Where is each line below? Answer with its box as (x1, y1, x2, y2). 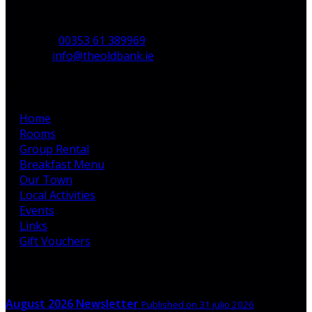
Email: (19, 47, 52, 63)
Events (19, 202, 54, 218)
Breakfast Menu (19, 156, 104, 172)
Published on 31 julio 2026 (141, 297, 254, 311)
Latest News (6, 262, 81, 282)
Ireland (19, 17, 56, 33)
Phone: (19, 32, 58, 48)
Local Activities (19, 187, 95, 203)
